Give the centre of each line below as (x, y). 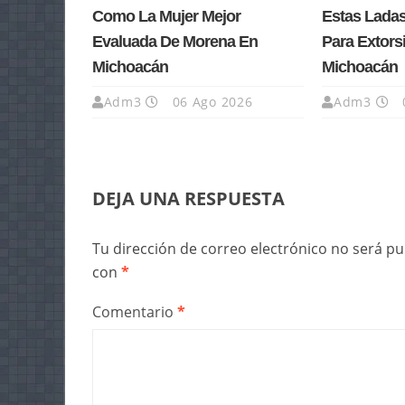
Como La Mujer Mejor (166, 17)
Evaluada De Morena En (175, 42)
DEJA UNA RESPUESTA (188, 199)
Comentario (135, 312)
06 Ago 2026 (210, 102)
